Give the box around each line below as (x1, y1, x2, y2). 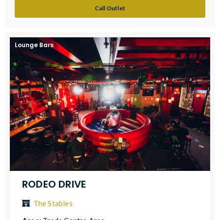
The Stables (33, 198, 73, 208)
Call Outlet (94, 4, 126, 12)
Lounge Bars (15, 40, 54, 49)
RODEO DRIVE (22, 177, 86, 191)
